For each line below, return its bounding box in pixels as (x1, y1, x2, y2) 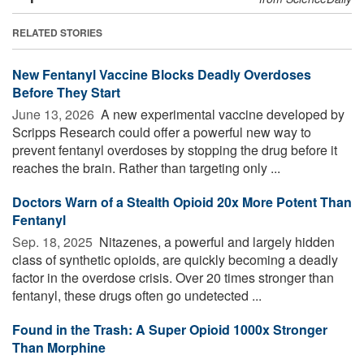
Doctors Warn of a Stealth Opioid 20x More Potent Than (12, 192, 352, 211)
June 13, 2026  (12, 104, 97, 123)
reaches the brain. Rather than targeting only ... (12, 158, 280, 177)
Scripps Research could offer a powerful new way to (12, 122, 311, 141)
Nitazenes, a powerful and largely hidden (96, 232, 335, 251)
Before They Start (12, 82, 120, 102)
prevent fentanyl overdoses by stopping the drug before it (12, 140, 337, 159)
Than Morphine (12, 337, 106, 357)
